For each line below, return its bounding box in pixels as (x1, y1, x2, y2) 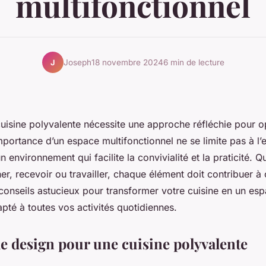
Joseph (63, 57, 91, 67)
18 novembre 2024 (91, 57, 163, 67)
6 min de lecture (163, 57, 224, 67)
